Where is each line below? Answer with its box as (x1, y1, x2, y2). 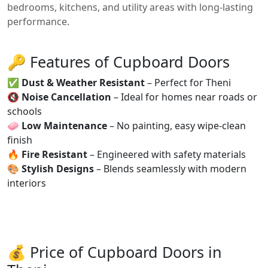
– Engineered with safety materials (87, 148, 246, 161)
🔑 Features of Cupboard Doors (7, 51, 230, 72)
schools (7, 105, 42, 118)
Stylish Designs (22, 162, 94, 175)
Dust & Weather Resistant (22, 76, 145, 89)
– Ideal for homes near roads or (111, 90, 257, 103)
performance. (7, 15, 69, 28)
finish (7, 133, 32, 147)
